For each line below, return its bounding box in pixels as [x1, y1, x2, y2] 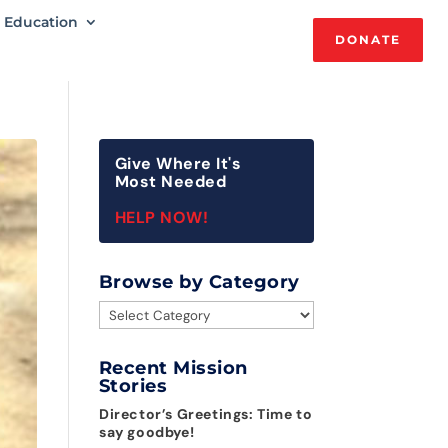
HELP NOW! [114, 207, 209, 228]
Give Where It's [114, 153, 242, 174]
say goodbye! [98, 423, 195, 441]
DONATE [334, 32, 401, 47]
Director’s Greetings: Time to [98, 405, 313, 423]
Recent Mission [98, 357, 248, 379]
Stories [98, 375, 168, 397]
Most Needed [114, 171, 227, 192]
